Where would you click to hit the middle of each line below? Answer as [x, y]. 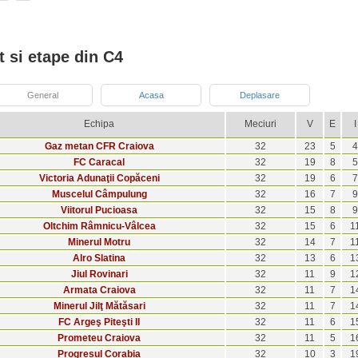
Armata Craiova [99, 290]
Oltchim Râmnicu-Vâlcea [99, 227]
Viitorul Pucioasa [99, 211]
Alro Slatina [99, 259]
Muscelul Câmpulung [99, 195]
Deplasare [260, 95]
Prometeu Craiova [99, 338]
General [42, 95]
